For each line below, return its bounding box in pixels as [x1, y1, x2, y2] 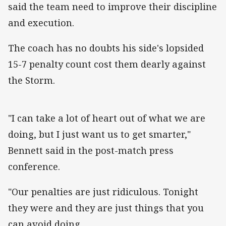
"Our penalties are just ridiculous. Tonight [8, 186, 198, 198]
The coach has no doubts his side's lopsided [8, 42, 204, 54]
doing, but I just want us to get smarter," [8, 128, 191, 141]
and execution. [8, 16, 79, 29]
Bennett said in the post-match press [8, 144, 174, 157]
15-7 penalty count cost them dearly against [8, 58, 206, 71]
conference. [8, 160, 63, 173]
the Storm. [8, 74, 55, 87]
